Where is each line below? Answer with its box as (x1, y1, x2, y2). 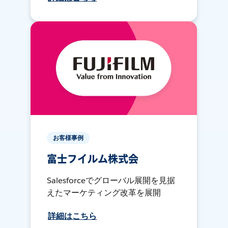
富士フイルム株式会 (47, 153, 138, 166)
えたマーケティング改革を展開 (47, 187, 161, 198)
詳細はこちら (48, 211, 97, 222)
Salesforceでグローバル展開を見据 (47, 175, 176, 186)
